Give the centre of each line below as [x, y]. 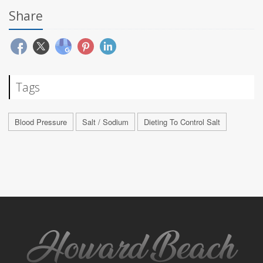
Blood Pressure [41, 122]
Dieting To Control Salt [182, 122]
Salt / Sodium [105, 122]
